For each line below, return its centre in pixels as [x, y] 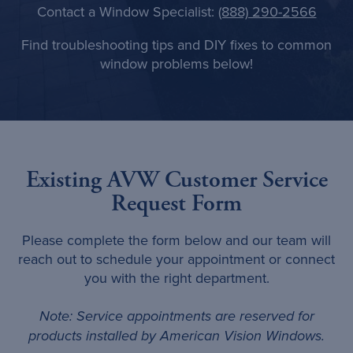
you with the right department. [176, 278]
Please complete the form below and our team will [176, 240]
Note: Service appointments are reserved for [176, 317]
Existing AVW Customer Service [176, 179]
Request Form [176, 203]
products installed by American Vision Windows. [176, 336]
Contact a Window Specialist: [127, 11]
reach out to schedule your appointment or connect [176, 259]
